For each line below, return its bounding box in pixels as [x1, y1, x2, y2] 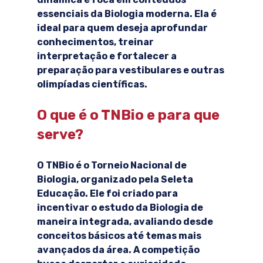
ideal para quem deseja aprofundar [36, 22, 210, 34]
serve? [36, 126, 83, 143]
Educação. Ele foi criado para [36, 188, 180, 200]
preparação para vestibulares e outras [36, 65, 226, 76]
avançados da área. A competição [36, 244, 201, 256]
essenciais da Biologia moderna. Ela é [36, 8, 218, 20]
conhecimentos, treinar [36, 36, 156, 48]
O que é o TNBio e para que [36, 107, 222, 124]
